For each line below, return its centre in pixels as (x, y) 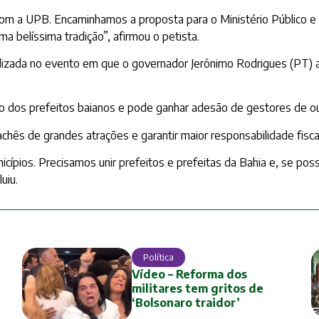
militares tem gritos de (198, 288)
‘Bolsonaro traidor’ (186, 302)
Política (159, 257)
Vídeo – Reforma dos (190, 274)
